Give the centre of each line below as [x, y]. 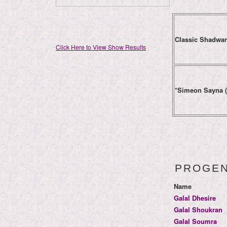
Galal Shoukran [198, 209]
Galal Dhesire [195, 198]
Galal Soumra [195, 221]
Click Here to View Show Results [101, 47]
